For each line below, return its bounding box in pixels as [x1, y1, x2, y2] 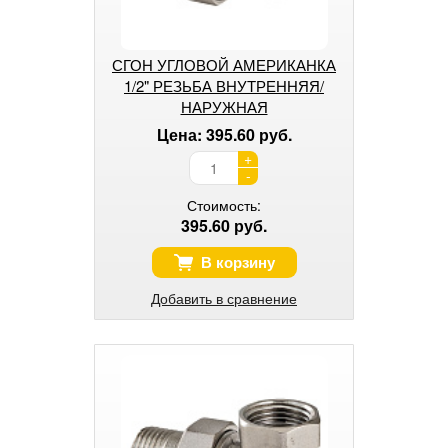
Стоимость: [187, 194, 261, 215]
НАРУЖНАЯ [180, 95, 268, 117]
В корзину [200, 250, 275, 273]
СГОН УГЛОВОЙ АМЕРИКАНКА [112, 53, 336, 75]
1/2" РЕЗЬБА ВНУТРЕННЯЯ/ [124, 74, 324, 96]
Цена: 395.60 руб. [156, 122, 292, 146]
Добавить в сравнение [151, 287, 297, 308]
